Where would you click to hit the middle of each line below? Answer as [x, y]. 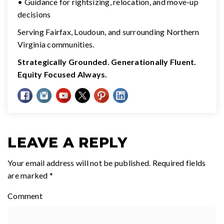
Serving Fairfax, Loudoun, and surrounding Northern [108, 31]
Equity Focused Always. [62, 74]
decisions [34, 14]
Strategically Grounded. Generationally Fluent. [107, 61]
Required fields [178, 162]
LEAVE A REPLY [67, 142]
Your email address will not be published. [79, 162]
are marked [28, 175]
